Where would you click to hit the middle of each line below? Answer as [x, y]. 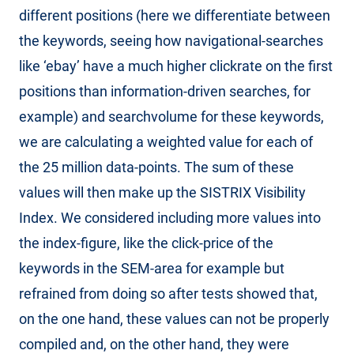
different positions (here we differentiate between [175, 15]
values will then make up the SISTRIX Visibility [162, 192]
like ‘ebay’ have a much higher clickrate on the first [176, 66]
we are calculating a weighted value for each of [166, 142]
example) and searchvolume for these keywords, [171, 117]
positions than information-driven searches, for [165, 91]
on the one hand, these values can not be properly [174, 319]
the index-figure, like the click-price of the [146, 243]
